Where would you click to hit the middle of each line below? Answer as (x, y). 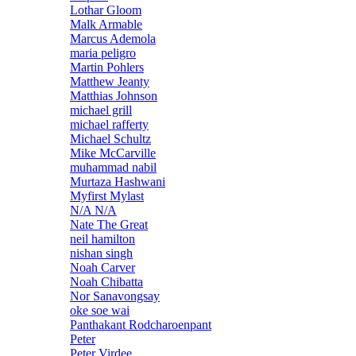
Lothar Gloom (106, 10)
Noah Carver (103, 268)
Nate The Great (109, 225)
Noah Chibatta (106, 282)
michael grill (101, 110)
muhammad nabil (113, 168)
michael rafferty (109, 125)
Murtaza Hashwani (118, 182)
